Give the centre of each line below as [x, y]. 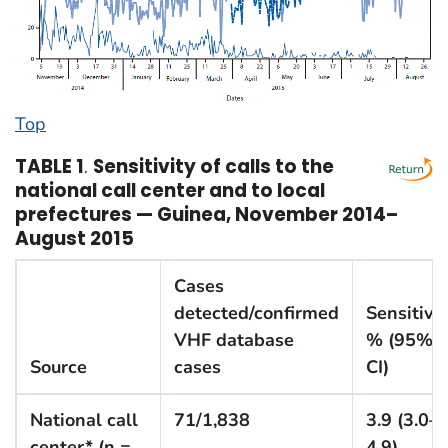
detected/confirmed [256, 313]
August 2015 [74, 238]
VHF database [233, 340]
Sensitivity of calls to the [213, 166]
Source [58, 367]
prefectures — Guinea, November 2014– [206, 214]
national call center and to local [170, 190]
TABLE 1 [49, 166]
